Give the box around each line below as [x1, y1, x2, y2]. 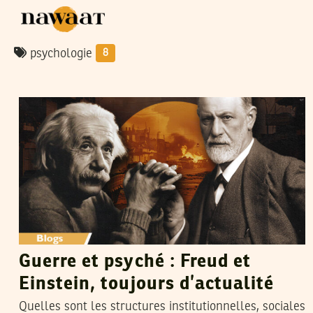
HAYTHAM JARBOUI [72, 78, 168, 89]
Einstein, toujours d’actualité [19, 275, 275, 293]
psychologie [27, 48, 96, 60]
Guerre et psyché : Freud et [19, 252, 252, 271]
